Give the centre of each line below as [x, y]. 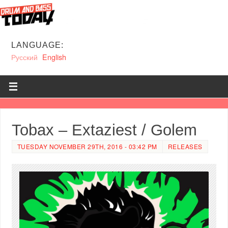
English [54, 56]
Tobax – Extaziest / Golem [104, 130]
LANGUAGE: [37, 45]
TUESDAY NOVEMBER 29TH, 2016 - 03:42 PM [87, 146]
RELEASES [185, 146]
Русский [24, 56]
